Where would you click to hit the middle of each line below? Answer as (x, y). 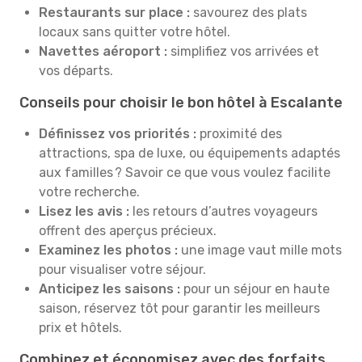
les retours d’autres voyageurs (225, 211)
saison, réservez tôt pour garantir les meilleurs (179, 308)
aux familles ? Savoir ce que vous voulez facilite (185, 173)
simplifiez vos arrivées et (243, 51)
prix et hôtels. (80, 328)
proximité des (239, 134)
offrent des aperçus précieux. (128, 231)
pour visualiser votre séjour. (122, 269)
